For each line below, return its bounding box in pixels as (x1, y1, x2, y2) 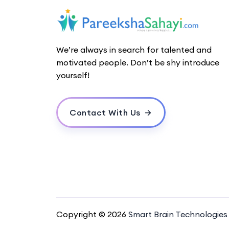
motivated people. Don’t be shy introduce (56, 57, 219, 67)
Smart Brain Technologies (128, 209, 227, 219)
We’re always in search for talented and (56, 44, 212, 55)
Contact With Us (70, 107, 141, 118)
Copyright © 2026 (56, 209, 128, 219)
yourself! (56, 70, 89, 80)
